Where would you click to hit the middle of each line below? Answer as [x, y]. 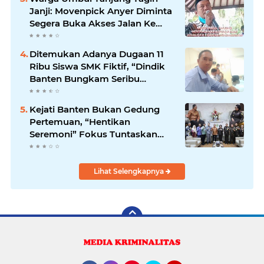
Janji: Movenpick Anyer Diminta [101, 11]
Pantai [44, 35]
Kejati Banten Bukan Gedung [95, 109]
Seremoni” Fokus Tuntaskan [93, 134]
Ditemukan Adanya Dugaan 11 [97, 54]
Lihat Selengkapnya [129, 171]
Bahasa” [48, 91]
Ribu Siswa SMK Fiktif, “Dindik [97, 66]
